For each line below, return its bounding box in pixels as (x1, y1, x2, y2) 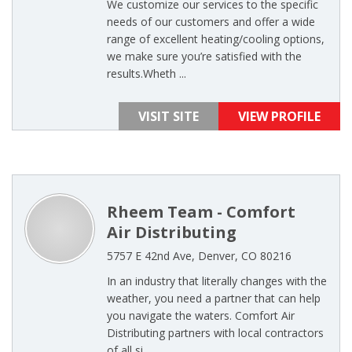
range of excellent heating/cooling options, (107, 31, 324, 46)
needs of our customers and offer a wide (107, 14, 315, 29)
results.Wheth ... (107, 66, 186, 81)
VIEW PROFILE (238, 108, 321, 125)
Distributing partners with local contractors (107, 325, 324, 340)
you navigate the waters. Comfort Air (107, 308, 295, 323)
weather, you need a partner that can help (107, 291, 321, 306)
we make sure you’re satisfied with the (107, 49, 302, 64)
